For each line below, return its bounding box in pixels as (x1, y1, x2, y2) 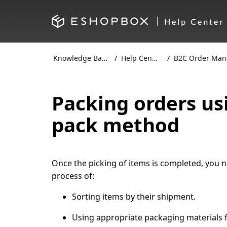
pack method (52, 111, 179, 138)
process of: (52, 170, 94, 181)
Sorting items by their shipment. (72, 191, 196, 202)
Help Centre (121, 53, 153, 63)
